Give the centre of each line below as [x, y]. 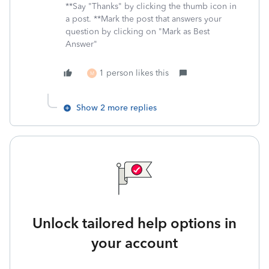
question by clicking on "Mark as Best [138, 31]
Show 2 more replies [116, 107]
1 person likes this [134, 73]
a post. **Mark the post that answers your [144, 19]
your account [134, 243]
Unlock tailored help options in [134, 223]
